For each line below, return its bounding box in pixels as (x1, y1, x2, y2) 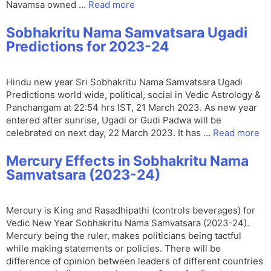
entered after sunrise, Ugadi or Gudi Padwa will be (6, 114, 221, 126)
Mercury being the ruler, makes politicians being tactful (6, 230, 241, 242)
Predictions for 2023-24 (6, 38, 169, 56)
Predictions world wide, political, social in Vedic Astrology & (6, 89, 261, 101)
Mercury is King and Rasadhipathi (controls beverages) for (6, 204, 255, 217)
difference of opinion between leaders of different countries (6, 255, 263, 267)
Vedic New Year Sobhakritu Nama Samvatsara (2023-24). (6, 217, 249, 229)
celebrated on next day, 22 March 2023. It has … (6, 127, 213, 139)
